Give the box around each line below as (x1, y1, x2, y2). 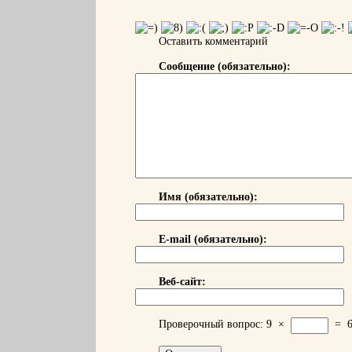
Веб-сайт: (159, 276, 206, 288)
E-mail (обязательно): (159, 233, 267, 245)
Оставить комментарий (159, 35, 268, 47)
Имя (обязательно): (159, 191, 258, 203)
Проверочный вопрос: (159, 318, 263, 330)
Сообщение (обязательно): (159, 60, 291, 72)
